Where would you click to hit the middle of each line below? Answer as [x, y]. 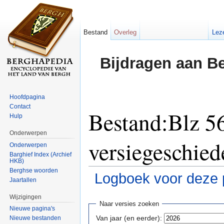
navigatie [133, 191]
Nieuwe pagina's [32, 209]
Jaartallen [23, 180]
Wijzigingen [26, 197]
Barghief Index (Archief [41, 154]
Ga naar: [103, 191]
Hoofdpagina [27, 97]
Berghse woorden [34, 170]
